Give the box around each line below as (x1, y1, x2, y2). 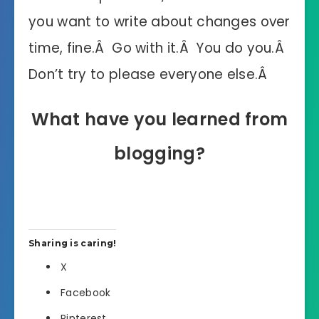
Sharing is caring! (28, 238, 117, 249)
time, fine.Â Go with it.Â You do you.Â (28, 38, 288, 58)
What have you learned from (31, 107, 288, 131)
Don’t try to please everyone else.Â (28, 64, 268, 84)
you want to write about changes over (28, 11, 291, 31)
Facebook (61, 286, 111, 300)
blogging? (114, 141, 205, 165)
